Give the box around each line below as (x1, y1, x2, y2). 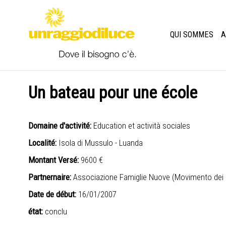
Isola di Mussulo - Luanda (56, 138, 143, 148)
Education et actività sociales (91, 121, 190, 131)
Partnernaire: (28, 172, 73, 182)
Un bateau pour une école (28, 83, 197, 102)
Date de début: (28, 189, 78, 199)
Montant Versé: (28, 155, 81, 165)
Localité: (28, 138, 56, 148)
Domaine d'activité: (28, 121, 91, 131)
